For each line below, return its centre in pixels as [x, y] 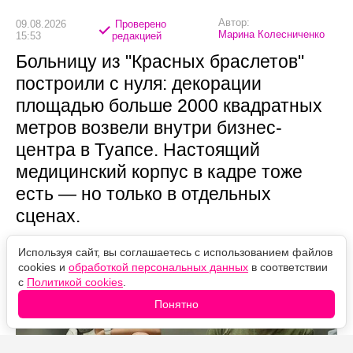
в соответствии [288, 267]
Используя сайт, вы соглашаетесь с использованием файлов [175, 252]
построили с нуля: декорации [139, 84]
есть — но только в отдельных [143, 194]
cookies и [43, 267]
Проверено [139, 24]
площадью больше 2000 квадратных [169, 106]
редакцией [136, 35]
